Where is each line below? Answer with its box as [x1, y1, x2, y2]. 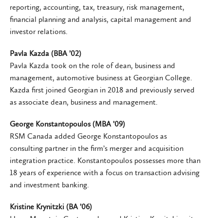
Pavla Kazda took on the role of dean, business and [10, 60, 175, 70]
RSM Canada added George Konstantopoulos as [10, 131, 167, 141]
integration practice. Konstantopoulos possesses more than [10, 155, 200, 165]
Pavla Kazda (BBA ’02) [10, 48, 81, 58]
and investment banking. [10, 180, 89, 189]
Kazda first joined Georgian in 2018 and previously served [10, 85, 195, 94]
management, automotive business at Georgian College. [10, 73, 192, 82]
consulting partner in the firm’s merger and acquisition [10, 143, 183, 153]
